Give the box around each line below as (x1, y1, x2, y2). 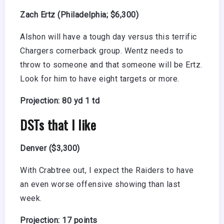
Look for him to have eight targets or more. (20, 73, 179, 83)
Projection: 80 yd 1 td (20, 95, 99, 105)
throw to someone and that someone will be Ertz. (20, 59, 202, 69)
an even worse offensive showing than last (20, 179, 180, 189)
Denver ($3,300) (20, 143, 80, 153)
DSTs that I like (20, 114, 96, 134)
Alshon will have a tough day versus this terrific (20, 31, 197, 41)
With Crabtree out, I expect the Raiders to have (20, 165, 194, 175)
